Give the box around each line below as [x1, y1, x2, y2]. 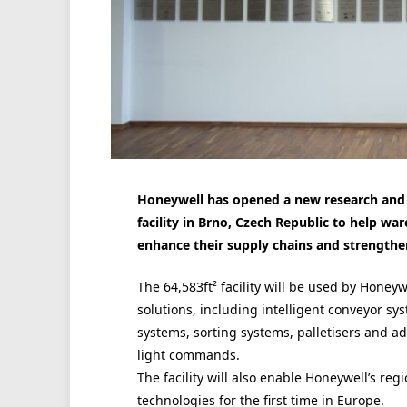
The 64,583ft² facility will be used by [136, 278, 360, 296]
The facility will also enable [136, 369, 305, 387]
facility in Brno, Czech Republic [136, 213, 333, 231]
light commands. [136, 346, 240, 364]
